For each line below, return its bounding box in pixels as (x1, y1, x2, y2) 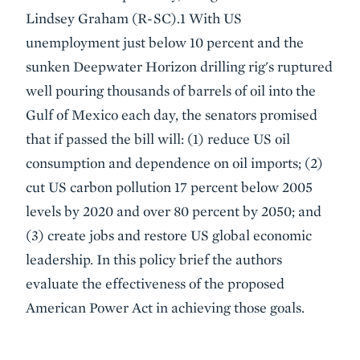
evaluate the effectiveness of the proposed (26, 275, 284, 292)
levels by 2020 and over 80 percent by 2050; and (26, 202, 321, 219)
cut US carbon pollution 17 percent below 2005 (26, 178, 313, 195)
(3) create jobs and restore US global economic (26, 227, 312, 243)
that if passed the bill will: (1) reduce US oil (26, 130, 290, 147)
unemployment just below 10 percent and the (26, 34, 304, 51)
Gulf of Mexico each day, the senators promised (26, 106, 317, 123)
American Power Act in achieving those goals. (26, 299, 305, 316)
